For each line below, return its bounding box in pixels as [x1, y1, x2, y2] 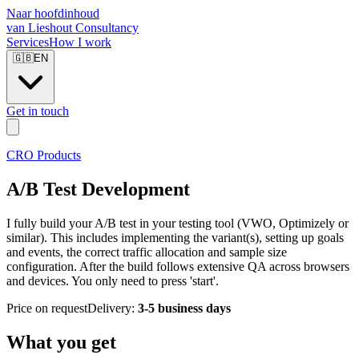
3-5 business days [138, 301, 231, 315]
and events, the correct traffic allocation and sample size [6, 244, 287, 259]
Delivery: [87, 301, 138, 315]
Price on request [6, 301, 87, 315]
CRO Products [6, 148, 81, 162]
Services [6, 35, 49, 49]
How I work [49, 35, 111, 49]
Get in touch [6, 104, 69, 118]
